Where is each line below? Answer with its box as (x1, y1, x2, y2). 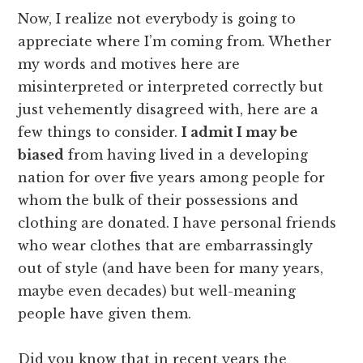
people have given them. (18, 305, 192, 322)
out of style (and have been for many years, (18, 260, 324, 277)
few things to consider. (18, 124, 182, 141)
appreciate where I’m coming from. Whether (18, 33, 332, 50)
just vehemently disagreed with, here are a (18, 101, 319, 118)
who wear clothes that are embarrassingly (18, 237, 314, 254)
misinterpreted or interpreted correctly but (18, 79, 324, 96)
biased (18, 147, 65, 164)
